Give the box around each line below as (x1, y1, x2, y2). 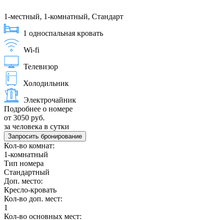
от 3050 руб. (4, 113, 45, 122)
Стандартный (4, 168, 50, 177)
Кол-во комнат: (4, 141, 55, 150)
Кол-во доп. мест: (4, 194, 62, 203)
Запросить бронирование (8, 133, 82, 140)
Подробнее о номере (4, 105, 73, 113)
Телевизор (24, 62, 58, 71)
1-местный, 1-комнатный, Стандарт (4, 12, 123, 21)
